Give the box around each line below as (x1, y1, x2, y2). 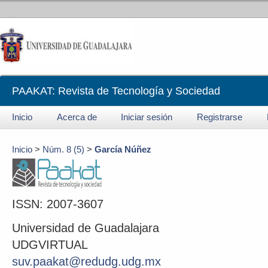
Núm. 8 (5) (42, 144, 84, 154)
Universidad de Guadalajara (12, 221, 159, 234)
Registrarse (196, 112, 242, 122)
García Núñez (95, 144, 151, 154)
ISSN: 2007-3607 (12, 197, 103, 211)
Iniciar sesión (121, 112, 173, 122)
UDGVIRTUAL (12, 237, 88, 251)
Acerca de (56, 112, 97, 122)
